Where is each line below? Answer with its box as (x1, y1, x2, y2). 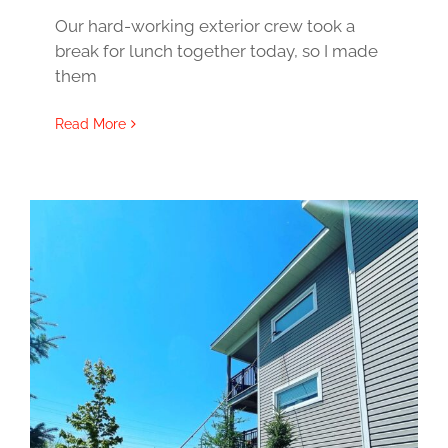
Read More (55, 116, 126, 132)
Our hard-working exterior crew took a (55, 16, 355, 36)
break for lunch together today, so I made (55, 41, 378, 61)
